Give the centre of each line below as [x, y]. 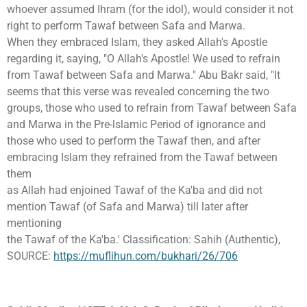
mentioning [34, 223]
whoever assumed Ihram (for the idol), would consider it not [150, 9]
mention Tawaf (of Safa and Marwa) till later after [127, 206]
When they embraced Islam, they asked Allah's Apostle [137, 42]
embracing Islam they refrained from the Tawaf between [142, 157]
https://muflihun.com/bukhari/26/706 [146, 256]
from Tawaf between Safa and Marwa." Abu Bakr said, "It [144, 75]
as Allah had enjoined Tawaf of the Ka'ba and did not [135, 190]
